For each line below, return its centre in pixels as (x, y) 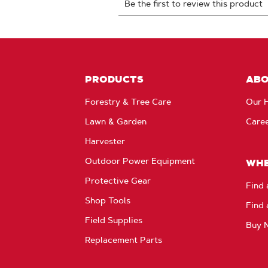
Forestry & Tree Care (128, 101)
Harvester (105, 141)
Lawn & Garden (116, 121)
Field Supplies (114, 220)
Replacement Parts (124, 240)
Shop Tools (108, 200)
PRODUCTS (115, 79)
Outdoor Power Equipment (140, 161)
